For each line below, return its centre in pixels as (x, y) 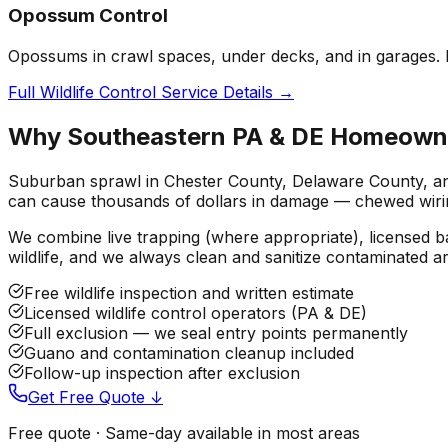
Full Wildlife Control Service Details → (151, 92)
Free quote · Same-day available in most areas (184, 432)
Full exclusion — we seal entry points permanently (216, 332)
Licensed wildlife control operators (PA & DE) (195, 312)
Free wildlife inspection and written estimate (189, 292)
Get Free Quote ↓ (95, 396)
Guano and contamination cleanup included (189, 352)
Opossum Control (88, 16)
